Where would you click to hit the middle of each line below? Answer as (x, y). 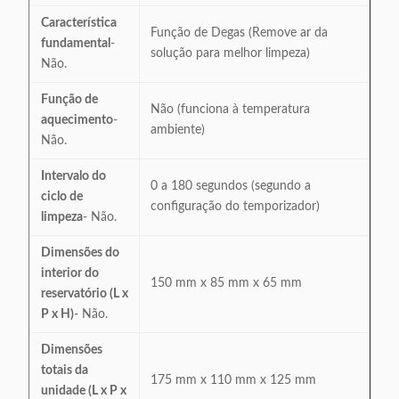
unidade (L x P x (84, 391)
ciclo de (62, 197)
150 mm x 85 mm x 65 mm (226, 283)
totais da (65, 370)
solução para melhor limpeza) (230, 53)
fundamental (76, 44)
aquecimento (77, 120)
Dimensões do (80, 253)
